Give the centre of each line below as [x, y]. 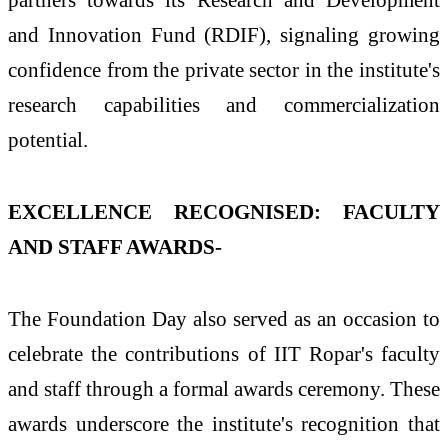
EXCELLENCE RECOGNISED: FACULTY [224, 211]
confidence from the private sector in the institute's [224, 70]
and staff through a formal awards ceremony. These [224, 388]
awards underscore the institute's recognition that [224, 423]
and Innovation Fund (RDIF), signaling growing [224, 35]
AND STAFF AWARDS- [115, 246]
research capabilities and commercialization [224, 105]
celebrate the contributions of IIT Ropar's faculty [224, 353]
